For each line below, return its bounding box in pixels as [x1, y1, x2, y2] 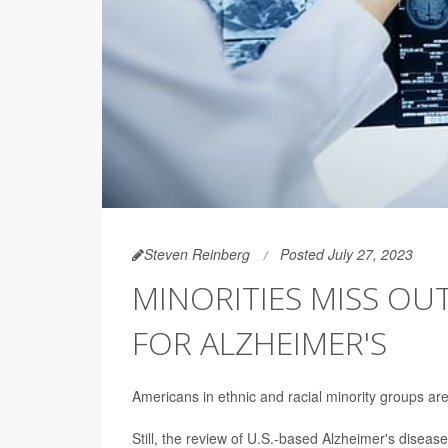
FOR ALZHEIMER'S [132, 321, 387, 365]
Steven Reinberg [144, 244, 250, 265]
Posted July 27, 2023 [280, 244, 413, 265]
